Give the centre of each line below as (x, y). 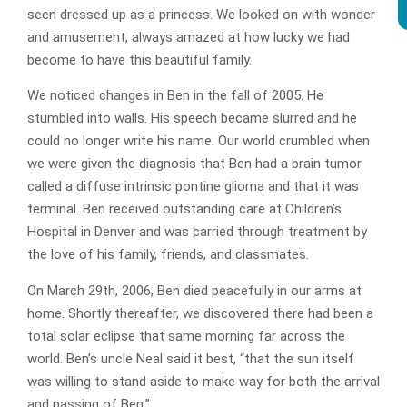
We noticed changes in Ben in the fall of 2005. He (175, 96)
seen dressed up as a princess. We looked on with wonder (201, 14)
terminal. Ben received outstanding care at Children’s (184, 209)
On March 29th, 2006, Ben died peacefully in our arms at (194, 290)
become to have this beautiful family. (139, 60)
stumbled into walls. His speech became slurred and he (192, 119)
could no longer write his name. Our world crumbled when (199, 141)
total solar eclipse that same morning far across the (186, 336)
